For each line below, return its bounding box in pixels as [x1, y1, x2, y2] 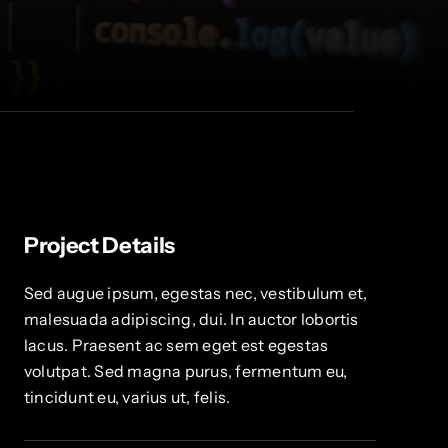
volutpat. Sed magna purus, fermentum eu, [23, 361, 348, 382]
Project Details [23, 232, 175, 260]
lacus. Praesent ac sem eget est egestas [23, 335, 329, 356]
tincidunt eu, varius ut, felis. [23, 387, 231, 408]
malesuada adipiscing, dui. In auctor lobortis [23, 309, 359, 330]
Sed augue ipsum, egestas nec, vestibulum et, [23, 283, 368, 304]
